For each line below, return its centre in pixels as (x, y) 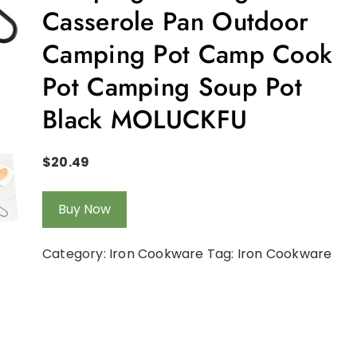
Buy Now (84, 209)
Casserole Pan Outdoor (176, 21)
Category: (76, 253)
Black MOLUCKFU (145, 119)
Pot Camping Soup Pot (172, 86)
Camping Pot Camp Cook (188, 54)
